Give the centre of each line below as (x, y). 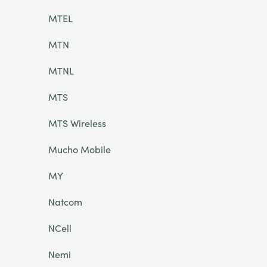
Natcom (65, 201)
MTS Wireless (77, 123)
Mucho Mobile (79, 149)
